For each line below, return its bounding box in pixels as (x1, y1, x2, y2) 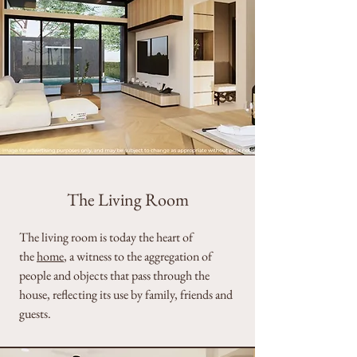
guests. (19, 305, 51, 322)
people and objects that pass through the (19, 267, 210, 284)
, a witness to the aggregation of (64, 248, 212, 265)
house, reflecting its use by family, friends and (19, 286, 233, 303)
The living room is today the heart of (19, 229, 193, 245)
